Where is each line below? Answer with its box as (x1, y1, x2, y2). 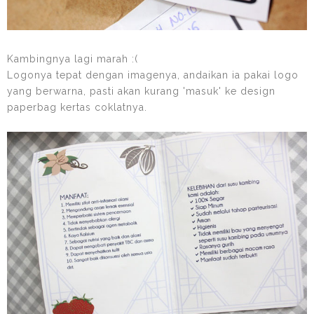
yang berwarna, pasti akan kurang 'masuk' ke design (7, 86, 275, 97)
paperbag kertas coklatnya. (7, 102, 147, 114)
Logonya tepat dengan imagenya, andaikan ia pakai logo (7, 69, 299, 81)
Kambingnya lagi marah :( (7, 53, 138, 65)
